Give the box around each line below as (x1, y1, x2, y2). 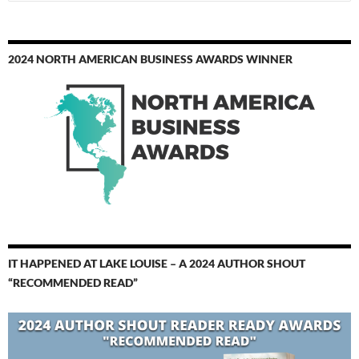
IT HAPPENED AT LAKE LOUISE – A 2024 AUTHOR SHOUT (8, 256, 305, 271)
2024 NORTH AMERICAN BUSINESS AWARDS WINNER (8, 52, 292, 67)
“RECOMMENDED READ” (8, 276, 138, 290)
